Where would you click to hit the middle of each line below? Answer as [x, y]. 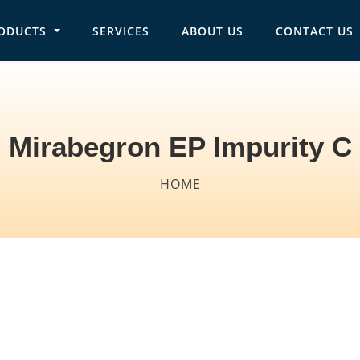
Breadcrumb [80, 178]
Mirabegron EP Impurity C [180, 146]
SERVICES [121, 31]
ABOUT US [212, 31]
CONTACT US [314, 31]
